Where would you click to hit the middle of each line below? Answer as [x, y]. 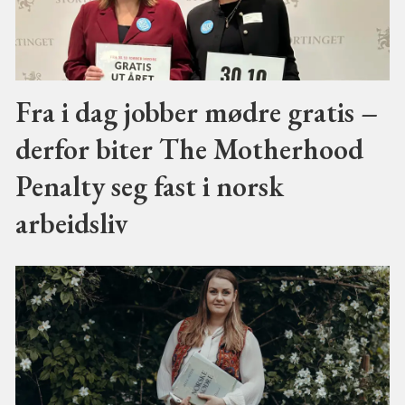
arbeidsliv [71, 222]
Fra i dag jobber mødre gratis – [196, 111]
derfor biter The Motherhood [189, 148]
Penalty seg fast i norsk [149, 185]
